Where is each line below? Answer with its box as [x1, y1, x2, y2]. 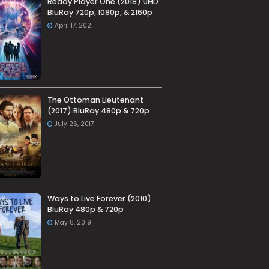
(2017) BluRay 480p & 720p [47, 106, 150, 116]
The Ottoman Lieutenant [47, 95, 144, 106]
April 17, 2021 [54, 21, 93, 30]
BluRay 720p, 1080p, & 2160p [47, 7, 153, 17]
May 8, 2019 [54, 218, 91, 228]
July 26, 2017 [54, 119, 94, 129]
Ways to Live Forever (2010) [47, 193, 151, 204]
